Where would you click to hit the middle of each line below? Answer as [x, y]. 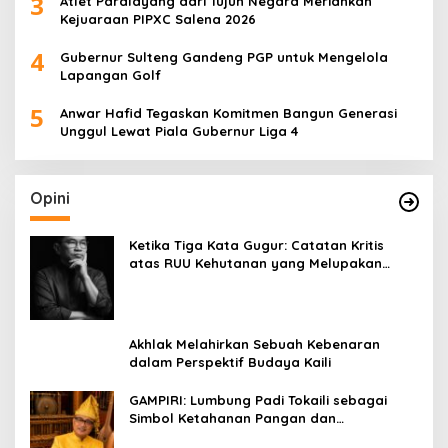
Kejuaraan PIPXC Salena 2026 [158, 18]
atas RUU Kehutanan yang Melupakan [255, 262]
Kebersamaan [175, 435]
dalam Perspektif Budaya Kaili [230, 361]
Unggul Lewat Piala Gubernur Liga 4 [179, 130]
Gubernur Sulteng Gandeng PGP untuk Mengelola [224, 56]
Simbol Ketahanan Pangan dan [232, 417]
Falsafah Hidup [180, 280]
